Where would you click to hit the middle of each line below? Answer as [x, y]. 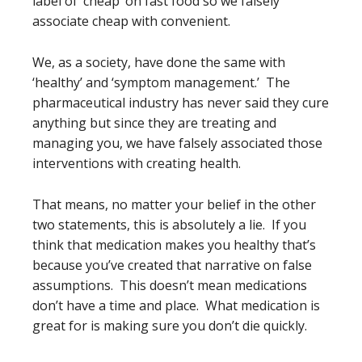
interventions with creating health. [137, 163]
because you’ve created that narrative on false [172, 265]
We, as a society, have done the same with [159, 62]
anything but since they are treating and [154, 123]
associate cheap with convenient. [131, 21]
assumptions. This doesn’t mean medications [170, 285]
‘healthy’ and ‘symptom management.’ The [161, 82]
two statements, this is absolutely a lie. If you [169, 225]
